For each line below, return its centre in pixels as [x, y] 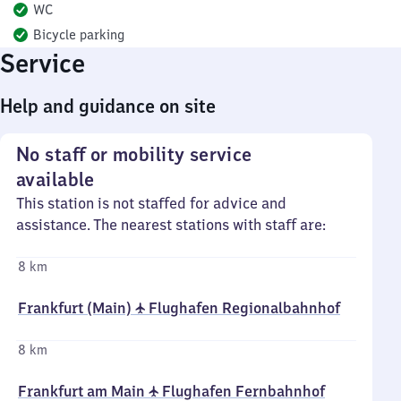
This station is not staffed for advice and [151, 203]
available [55, 179]
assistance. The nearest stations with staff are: [171, 225]
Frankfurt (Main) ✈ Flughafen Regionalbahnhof [179, 308]
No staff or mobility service [134, 154]
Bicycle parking [79, 35]
